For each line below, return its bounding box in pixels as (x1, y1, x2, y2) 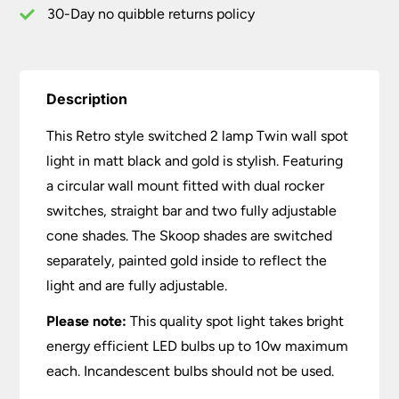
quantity (19, 45, 76, 66)
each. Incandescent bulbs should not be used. (46, 362, 335, 380)
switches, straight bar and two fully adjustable (46, 202, 338, 220)
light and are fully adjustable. (46, 277, 228, 295)
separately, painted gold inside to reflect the (46, 252, 328, 270)
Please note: (46, 313, 127, 330)
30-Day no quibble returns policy (47, 5, 256, 23)
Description (46, 90, 128, 109)
